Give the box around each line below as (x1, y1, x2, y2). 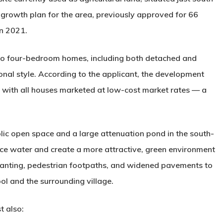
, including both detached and (87, 53, 197, 63)
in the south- (166, 128, 214, 138)
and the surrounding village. (8, 176, 113, 186)
